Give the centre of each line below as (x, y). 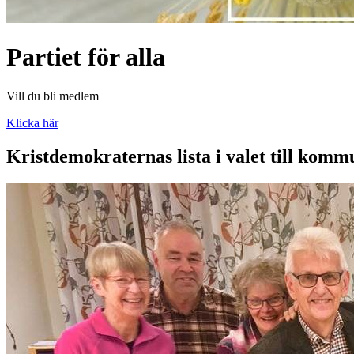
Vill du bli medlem (53, 96)
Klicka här (32, 122)
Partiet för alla (86, 57)
